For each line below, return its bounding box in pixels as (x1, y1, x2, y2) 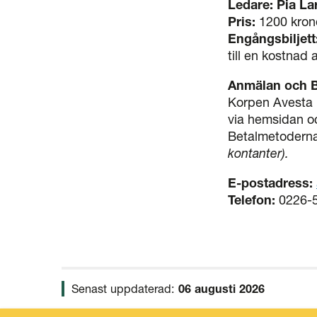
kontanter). (228, 145, 289, 162)
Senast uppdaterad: (71, 282, 178, 296)
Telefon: (228, 192, 279, 209)
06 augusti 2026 (178, 282, 265, 296)
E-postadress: (228, 175, 313, 192)
